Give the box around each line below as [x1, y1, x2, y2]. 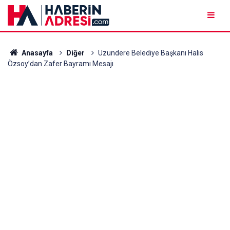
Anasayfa [20, 49, 53, 57]
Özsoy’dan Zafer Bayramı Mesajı [8, 60, 113, 68]
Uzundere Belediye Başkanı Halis [98, 49, 203, 57]
